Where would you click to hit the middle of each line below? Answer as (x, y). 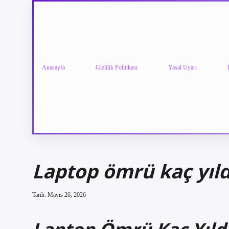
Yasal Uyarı (182, 67)
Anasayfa (53, 67)
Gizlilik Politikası (117, 67)
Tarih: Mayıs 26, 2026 (59, 195)
